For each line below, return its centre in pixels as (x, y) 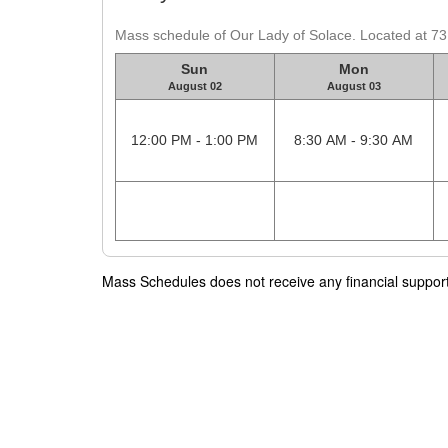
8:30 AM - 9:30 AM (353, 140)
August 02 (194, 86)
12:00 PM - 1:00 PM (194, 140)
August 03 (353, 86)
